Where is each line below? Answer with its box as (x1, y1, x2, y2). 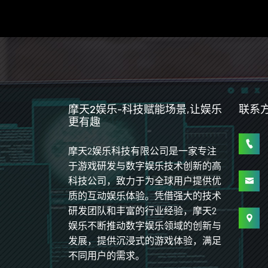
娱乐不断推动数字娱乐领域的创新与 (68, 220, 221, 231)
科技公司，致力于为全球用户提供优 (68, 175, 221, 186)
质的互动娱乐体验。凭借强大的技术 (68, 190, 221, 201)
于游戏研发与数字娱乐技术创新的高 (68, 160, 221, 171)
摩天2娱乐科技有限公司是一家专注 (68, 145, 217, 156)
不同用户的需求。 (68, 249, 145, 261)
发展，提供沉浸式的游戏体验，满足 (68, 234, 221, 246)
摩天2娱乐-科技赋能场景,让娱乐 (68, 102, 222, 115)
